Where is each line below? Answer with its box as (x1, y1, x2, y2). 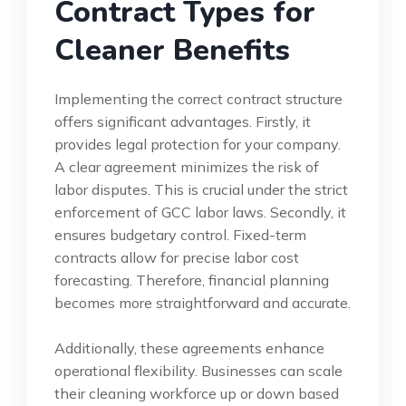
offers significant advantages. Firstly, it (54, 111, 311, 130)
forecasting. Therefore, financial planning (54, 270, 329, 289)
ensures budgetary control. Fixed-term (54, 225, 306, 244)
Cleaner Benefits (54, 30, 290, 70)
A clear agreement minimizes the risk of (54, 157, 319, 176)
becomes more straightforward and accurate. (54, 293, 351, 312)
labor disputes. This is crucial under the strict (54, 179, 348, 198)
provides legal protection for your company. (54, 134, 341, 153)
